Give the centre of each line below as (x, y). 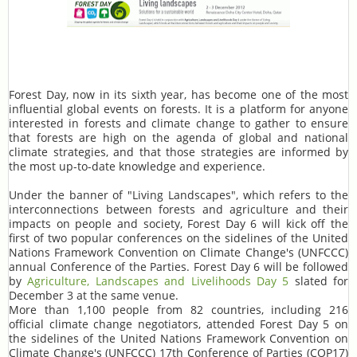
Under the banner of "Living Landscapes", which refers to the (178, 195)
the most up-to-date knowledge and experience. (137, 166)
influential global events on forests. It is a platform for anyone (178, 109)
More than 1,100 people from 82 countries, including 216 (178, 310)
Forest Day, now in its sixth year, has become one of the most (178, 94)
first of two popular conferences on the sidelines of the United (178, 238)
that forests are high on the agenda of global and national (178, 137)
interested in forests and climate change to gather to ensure (178, 123)
